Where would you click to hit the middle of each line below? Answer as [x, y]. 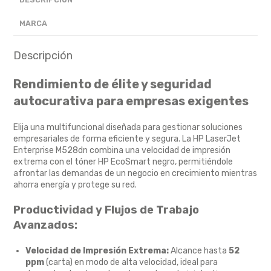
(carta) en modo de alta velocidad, [112, 263]
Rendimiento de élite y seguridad [113, 84]
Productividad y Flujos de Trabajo [106, 210]
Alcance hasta [199, 251]
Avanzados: [46, 225]
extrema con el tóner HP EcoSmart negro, [95, 162]
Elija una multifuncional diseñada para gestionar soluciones [128, 128]
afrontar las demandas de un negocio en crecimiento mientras [135, 174]
